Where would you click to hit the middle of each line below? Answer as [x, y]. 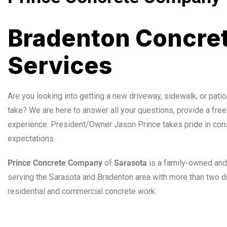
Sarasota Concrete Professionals [68, 215]
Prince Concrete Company [55, 163]
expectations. [31, 138]
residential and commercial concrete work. [82, 191]
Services [60, 65]
